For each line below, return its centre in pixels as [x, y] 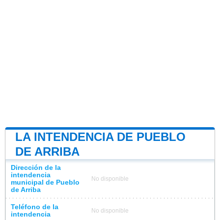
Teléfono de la [35, 207]
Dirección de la [36, 167]
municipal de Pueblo [45, 182]
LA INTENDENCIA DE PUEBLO [100, 137]
